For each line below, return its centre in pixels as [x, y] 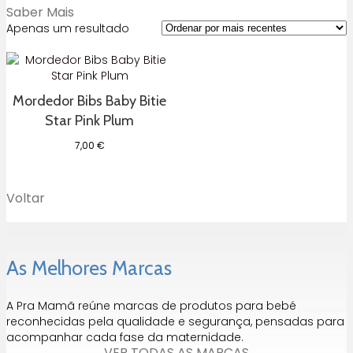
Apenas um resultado [68, 28]
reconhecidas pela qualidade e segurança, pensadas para [175, 321]
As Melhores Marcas [89, 268]
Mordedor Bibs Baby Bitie [90, 100]
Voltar [26, 199]
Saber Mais [40, 12]
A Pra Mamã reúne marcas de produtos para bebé [151, 305]
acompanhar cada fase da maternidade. [125, 337]
